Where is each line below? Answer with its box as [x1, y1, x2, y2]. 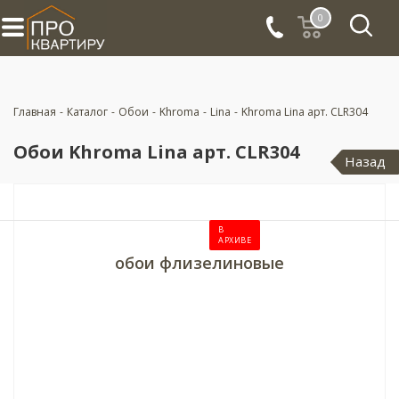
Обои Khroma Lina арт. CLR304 [13, 140, 299, 164]
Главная [13, 104, 56, 119]
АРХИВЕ [218, 234, 251, 246]
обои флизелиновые [115, 252, 284, 273]
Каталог [67, 104, 108, 119]
